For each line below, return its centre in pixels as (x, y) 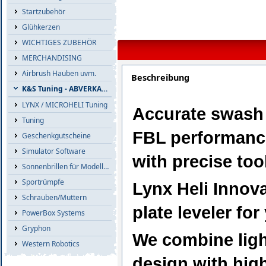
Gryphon (36, 228)
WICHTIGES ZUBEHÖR (59, 42)
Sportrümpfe (43, 182)
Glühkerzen (41, 27)
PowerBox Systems (53, 213)
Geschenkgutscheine (56, 136)
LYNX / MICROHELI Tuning (65, 105)
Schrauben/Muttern (54, 197)
